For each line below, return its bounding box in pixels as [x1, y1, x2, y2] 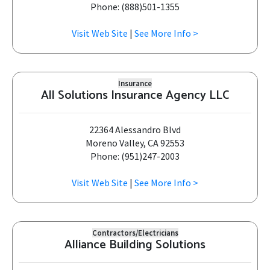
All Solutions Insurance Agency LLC [41, 86, 229, 105]
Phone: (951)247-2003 [90, 150, 180, 162]
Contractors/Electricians [92, 228, 178, 237]
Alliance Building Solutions [64, 235, 206, 255]
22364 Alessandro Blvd [89, 124, 181, 136]
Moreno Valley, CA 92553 [86, 137, 184, 149]
